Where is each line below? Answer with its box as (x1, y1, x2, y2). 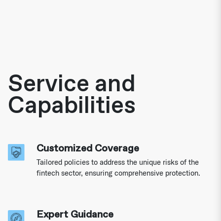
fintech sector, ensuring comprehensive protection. (37, 168, 201, 178)
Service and (8, 69, 136, 99)
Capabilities (8, 91, 136, 120)
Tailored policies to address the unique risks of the (37, 157, 199, 167)
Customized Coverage (37, 142, 140, 154)
